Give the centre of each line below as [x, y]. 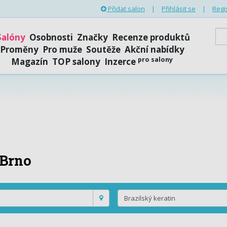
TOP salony [77, 62]
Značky [92, 37]
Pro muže [62, 49]
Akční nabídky [154, 49]
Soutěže [103, 49]
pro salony [156, 59]
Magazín [30, 62]
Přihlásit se [179, 9]
